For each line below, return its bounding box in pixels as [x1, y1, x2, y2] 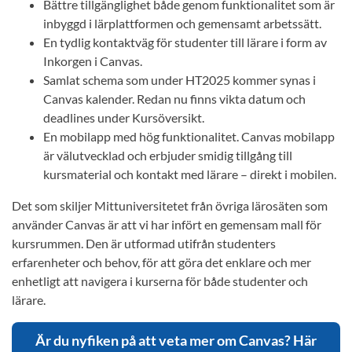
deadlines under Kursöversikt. [43, 110, 204, 126]
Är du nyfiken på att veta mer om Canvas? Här [35, 332, 317, 350]
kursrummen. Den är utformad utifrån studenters [12, 236, 276, 251]
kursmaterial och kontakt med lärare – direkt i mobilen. [43, 167, 336, 182]
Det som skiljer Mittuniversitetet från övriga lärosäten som [12, 198, 328, 214]
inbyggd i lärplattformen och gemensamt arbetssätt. [43, 16, 321, 31]
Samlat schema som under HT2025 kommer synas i [43, 72, 316, 88]
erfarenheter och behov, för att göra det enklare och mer [12, 255, 311, 270]
